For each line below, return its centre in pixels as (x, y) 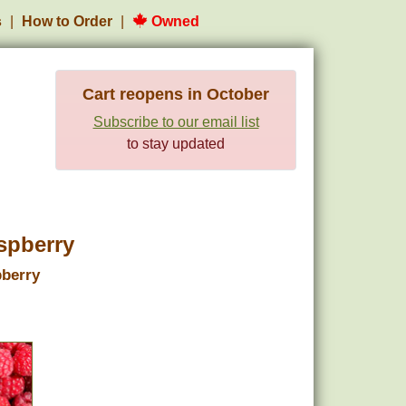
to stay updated (176, 144)
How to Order (67, 21)
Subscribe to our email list (176, 122)
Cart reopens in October (176, 94)
